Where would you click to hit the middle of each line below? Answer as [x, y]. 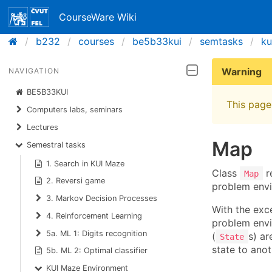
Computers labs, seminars [75, 110]
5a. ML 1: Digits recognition [97, 233]
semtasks [221, 41]
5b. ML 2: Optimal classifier [97, 251]
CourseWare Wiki [98, 17]
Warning [242, 72]
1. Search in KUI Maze [86, 163]
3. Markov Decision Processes [102, 199]
